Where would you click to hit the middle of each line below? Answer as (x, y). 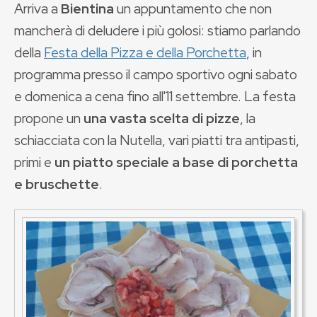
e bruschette (57, 184)
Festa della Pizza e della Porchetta (145, 52)
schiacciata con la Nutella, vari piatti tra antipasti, (157, 140)
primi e (34, 162)
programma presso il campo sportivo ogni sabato (156, 74)
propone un (49, 118)
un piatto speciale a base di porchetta (176, 162)
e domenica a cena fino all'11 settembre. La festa (155, 96)
